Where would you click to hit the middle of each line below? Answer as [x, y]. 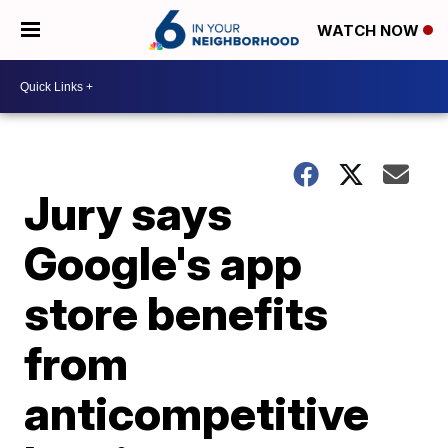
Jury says [128, 213]
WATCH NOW [370, 31]
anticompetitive [197, 413]
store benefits [176, 313]
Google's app [163, 263]
